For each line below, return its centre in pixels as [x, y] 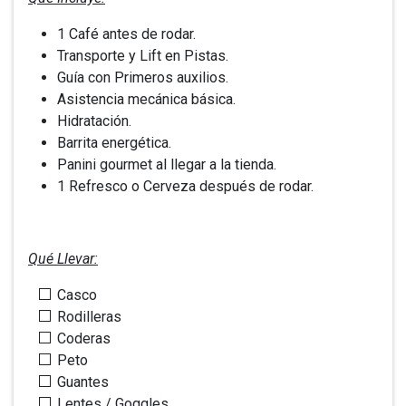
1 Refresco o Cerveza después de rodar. [187, 186]
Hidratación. [94, 121]
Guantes [83, 382]
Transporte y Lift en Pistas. [143, 56]
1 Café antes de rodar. [126, 34]
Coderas [84, 338]
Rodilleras [89, 317]
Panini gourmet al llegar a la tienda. [167, 164]
